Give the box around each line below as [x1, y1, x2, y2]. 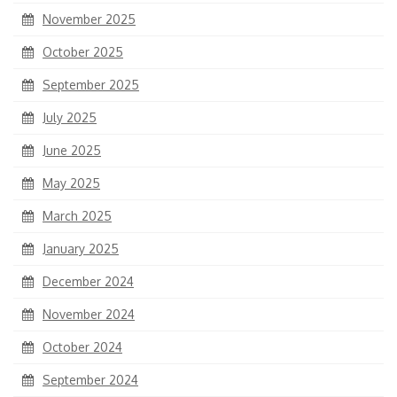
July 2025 [43, 110, 97, 126]
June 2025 [43, 143, 101, 159]
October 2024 [43, 339, 122, 355]
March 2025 [43, 208, 112, 224]
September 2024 [43, 372, 138, 388]
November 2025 [43, 12, 136, 27]
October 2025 [43, 44, 123, 60]
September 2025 [43, 77, 139, 93]
